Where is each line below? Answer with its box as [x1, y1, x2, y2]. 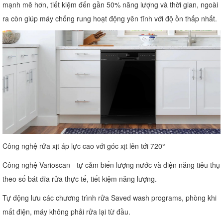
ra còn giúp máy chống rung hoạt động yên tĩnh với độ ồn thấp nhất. [2, 13, 217, 23]
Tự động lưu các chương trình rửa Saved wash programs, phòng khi [2, 192, 217, 203]
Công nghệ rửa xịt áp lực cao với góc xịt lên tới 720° [2, 140, 165, 151]
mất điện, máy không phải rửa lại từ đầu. [2, 206, 130, 217]
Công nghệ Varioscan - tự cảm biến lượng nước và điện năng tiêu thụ [2, 159, 220, 170]
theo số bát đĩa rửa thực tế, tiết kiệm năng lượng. [2, 173, 157, 184]
